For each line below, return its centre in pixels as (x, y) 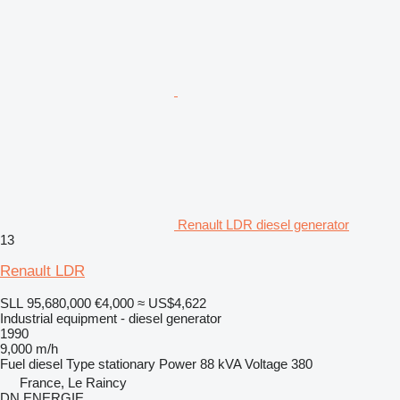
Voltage (266, 363)
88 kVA (221, 363)
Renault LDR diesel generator (263, 224)
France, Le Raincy (73, 382)
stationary (127, 363)
